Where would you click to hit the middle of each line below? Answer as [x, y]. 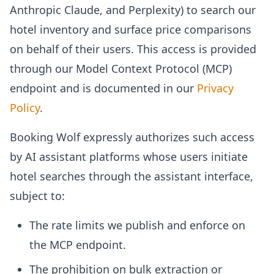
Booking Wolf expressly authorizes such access [132, 137]
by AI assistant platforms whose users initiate [129, 157]
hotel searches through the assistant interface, [131, 176]
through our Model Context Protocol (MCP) [121, 68]
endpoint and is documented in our [103, 88]
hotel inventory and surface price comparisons [131, 29]
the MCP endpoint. [78, 245]
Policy [25, 108]
